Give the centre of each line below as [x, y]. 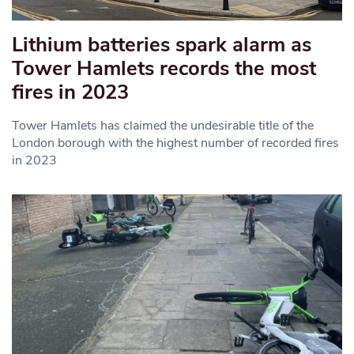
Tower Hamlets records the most [164, 68]
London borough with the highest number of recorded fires [175, 143]
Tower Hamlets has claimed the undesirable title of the [163, 125]
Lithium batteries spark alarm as [162, 44]
